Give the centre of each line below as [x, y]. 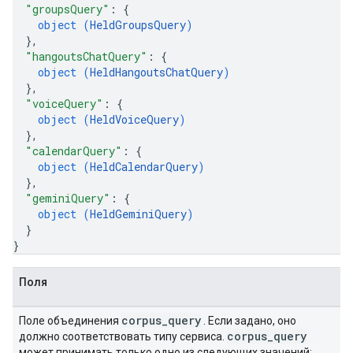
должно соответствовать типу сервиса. [123, 336]
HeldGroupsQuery [138, 25]
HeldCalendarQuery [144, 167]
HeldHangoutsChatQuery [156, 72]
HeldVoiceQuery [134, 119]
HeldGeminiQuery [138, 214]
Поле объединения [70, 321]
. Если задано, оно [249, 321]
